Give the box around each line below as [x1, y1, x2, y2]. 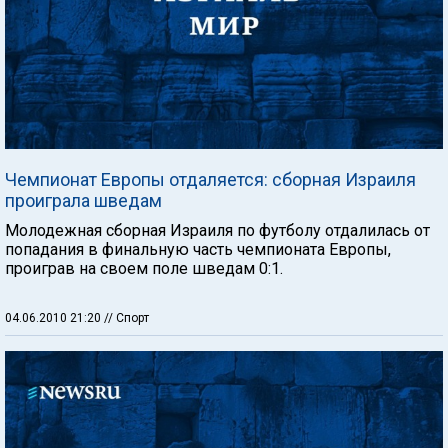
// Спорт [104, 311, 149, 325]
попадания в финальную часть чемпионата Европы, [5, 240, 391, 259]
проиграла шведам [5, 190, 162, 211]
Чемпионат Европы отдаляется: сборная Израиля [5, 169, 416, 190]
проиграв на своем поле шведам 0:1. [5, 259, 283, 278]
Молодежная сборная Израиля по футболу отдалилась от [5, 221, 430, 240]
